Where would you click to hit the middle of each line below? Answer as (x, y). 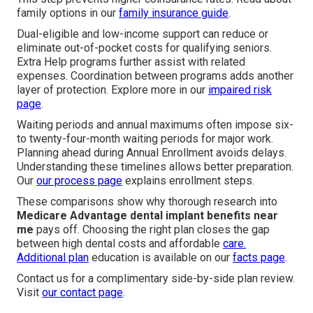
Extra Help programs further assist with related (131, 62)
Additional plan (53, 258)
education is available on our (161, 258)
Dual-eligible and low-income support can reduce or (143, 34)
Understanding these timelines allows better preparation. (155, 167)
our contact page (82, 293)
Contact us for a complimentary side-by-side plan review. (156, 279)
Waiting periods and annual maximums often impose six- (155, 125)
